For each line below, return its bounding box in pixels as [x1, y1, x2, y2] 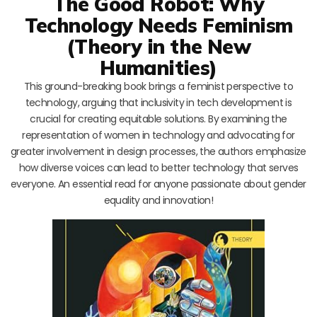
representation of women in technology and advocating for [22, 128, 295, 143]
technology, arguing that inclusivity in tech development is [25, 96, 292, 110]
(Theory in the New [66, 34, 251, 59]
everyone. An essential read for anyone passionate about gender [11, 177, 306, 192]
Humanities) [100, 55, 217, 81]
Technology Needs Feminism [24, 13, 293, 38]
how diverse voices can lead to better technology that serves [18, 161, 299, 175]
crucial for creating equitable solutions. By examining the [30, 112, 287, 127]
